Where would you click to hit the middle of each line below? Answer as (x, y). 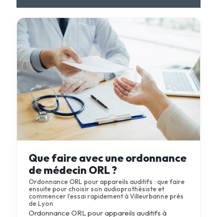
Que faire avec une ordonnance (107, 158)
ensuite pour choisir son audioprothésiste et (96, 189)
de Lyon (41, 203)
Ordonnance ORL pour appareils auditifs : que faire (106, 181)
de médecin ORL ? (72, 170)
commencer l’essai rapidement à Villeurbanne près (106, 196)
